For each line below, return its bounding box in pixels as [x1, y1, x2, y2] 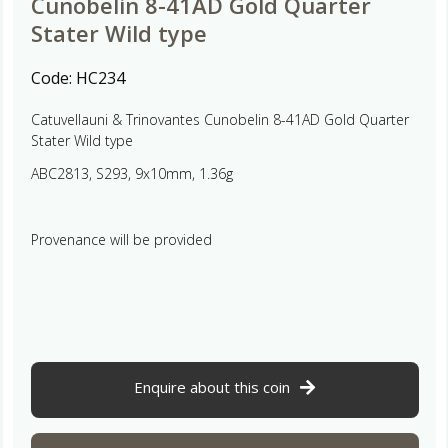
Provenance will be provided [30, 229, 212, 249]
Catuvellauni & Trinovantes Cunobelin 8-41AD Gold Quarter [30, 109, 409, 129]
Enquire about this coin [134, 376, 290, 397]
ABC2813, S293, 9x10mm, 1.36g [30, 163, 233, 183]
